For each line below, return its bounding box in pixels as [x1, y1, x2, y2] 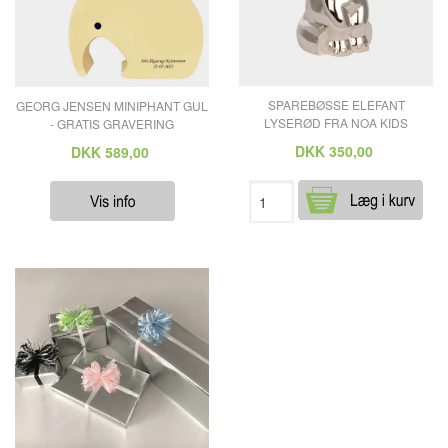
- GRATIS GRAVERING [50, 114, 174, 132]
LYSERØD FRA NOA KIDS [264, 114, 408, 132]
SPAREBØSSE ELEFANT [267, 96, 405, 114]
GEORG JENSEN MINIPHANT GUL [16, 96, 208, 114]
